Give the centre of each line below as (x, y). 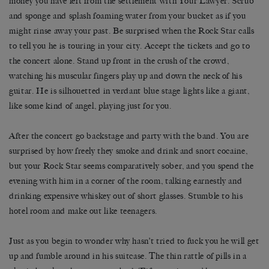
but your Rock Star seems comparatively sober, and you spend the (131, 166)
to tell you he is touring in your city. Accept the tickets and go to (130, 46)
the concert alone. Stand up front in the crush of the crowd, (119, 61)
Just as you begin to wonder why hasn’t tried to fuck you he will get (134, 241)
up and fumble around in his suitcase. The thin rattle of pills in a (128, 256)
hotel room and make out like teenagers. (83, 211)
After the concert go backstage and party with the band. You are (129, 136)
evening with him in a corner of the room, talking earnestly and (126, 181)
